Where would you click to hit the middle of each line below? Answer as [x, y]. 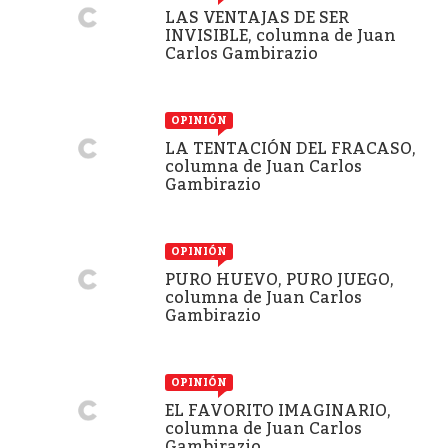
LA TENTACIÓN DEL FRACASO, [290, 148]
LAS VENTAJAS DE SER [257, 17]
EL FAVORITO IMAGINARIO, [278, 410]
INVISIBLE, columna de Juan [280, 35]
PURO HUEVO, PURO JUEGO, [279, 279]
